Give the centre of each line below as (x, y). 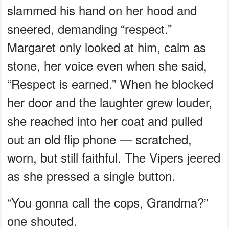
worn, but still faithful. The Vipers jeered (114, 157)
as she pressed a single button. (91, 175)
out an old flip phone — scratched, (100, 139)
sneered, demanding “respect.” (90, 28)
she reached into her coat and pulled (105, 120)
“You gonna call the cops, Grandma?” (108, 202)
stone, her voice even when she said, (107, 65)
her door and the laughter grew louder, (110, 102)
